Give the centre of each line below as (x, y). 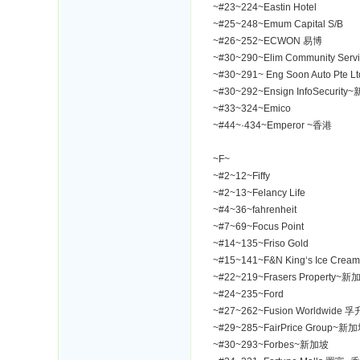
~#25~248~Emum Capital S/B (278, 24)
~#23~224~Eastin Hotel (265, 7)
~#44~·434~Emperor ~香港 (272, 125)
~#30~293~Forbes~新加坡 (271, 345)
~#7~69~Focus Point (258, 227)
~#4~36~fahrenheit (255, 210)
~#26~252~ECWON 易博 (268, 41)
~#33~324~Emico (252, 108)
